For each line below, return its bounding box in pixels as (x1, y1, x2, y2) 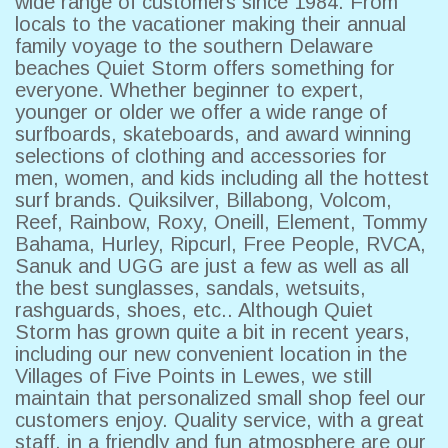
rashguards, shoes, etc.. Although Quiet (15, 299, 373, 322)
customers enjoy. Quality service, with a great (15, 409, 424, 432)
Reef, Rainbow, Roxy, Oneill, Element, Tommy (15, 211, 427, 234)
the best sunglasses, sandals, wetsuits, (15, 277, 366, 300)
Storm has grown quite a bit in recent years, (15, 321, 410, 344)
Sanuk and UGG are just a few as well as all (15, 255, 409, 278)
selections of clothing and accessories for (15, 145, 387, 168)
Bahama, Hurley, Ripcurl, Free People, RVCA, (15, 233, 426, 256)
